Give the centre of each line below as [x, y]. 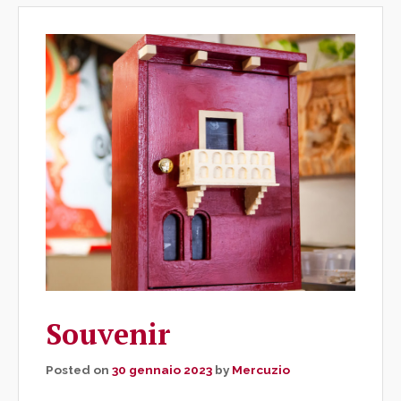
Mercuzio [261, 369]
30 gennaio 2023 [162, 369]
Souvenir [108, 333]
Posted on [79, 369]
